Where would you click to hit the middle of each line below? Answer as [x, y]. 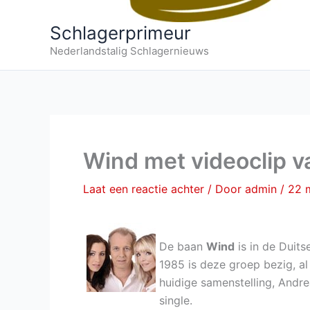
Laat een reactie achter [144, 189]
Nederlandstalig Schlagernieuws [129, 51]
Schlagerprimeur [120, 33]
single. [176, 300]
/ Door [226, 189]
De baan [183, 246]
